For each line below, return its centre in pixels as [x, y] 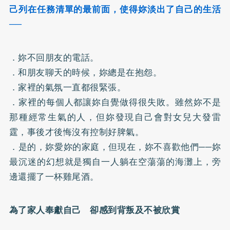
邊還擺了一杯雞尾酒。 [54, 176]
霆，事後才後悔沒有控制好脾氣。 [76, 132]
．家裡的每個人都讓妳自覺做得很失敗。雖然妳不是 [115, 102]
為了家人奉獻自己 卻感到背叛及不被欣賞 [94, 210]
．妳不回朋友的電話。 [54, 57]
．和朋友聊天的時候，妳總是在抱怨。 [85, 72]
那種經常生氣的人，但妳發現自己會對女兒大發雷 [115, 117]
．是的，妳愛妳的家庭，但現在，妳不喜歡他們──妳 [115, 147]
